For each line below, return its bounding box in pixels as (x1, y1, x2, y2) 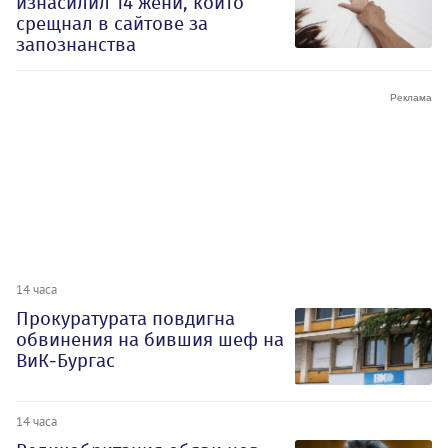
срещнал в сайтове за (16, 11, 208, 35)
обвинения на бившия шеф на (16, 327, 284, 351)
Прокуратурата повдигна (16, 306, 235, 330)
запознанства (16, 32, 136, 56)
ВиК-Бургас (16, 348, 115, 372)
